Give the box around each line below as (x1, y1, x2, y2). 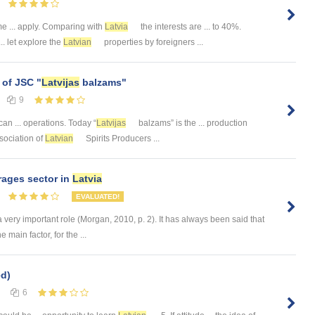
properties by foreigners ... (102, 37, 203, 48)
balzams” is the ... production (136, 118, 247, 129)
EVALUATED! (76, 193, 120, 201)
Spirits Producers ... (84, 134, 160, 144)
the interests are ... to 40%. (139, 22, 241, 32)
